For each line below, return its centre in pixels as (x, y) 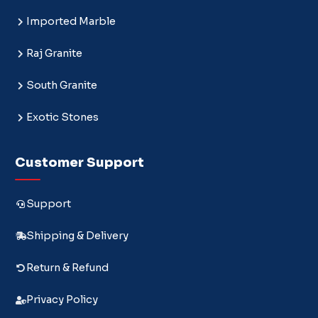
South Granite (62, 86)
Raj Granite (54, 54)
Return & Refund (67, 268)
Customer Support (79, 163)
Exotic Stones (62, 117)
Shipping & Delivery (77, 236)
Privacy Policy (62, 300)
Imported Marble (71, 22)
